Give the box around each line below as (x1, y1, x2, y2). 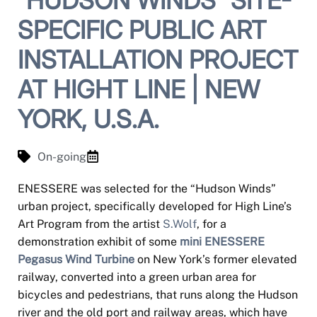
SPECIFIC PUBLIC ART (18, 14, 266, 45)
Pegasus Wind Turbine (18, 252, 134, 266)
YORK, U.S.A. (18, 103, 159, 134)
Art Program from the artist (18, 217, 163, 231)
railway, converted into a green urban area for (18, 270, 256, 284)
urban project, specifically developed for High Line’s (18, 199, 292, 213)
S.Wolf (163, 217, 197, 231)
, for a (197, 217, 226, 231)
